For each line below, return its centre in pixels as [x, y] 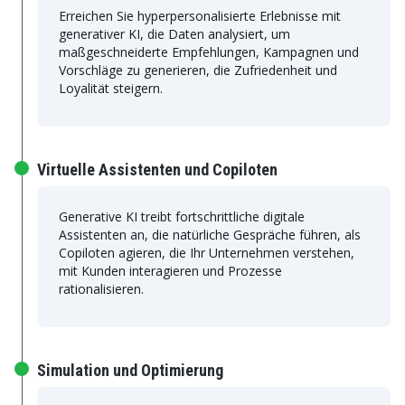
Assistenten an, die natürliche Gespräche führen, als [210, 235]
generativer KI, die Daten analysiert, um [174, 34]
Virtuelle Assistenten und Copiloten [157, 170]
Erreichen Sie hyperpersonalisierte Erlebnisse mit [200, 16]
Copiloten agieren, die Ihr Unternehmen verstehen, [207, 253]
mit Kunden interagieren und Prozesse [170, 271]
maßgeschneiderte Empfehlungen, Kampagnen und [209, 52]
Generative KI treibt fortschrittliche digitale [182, 217]
